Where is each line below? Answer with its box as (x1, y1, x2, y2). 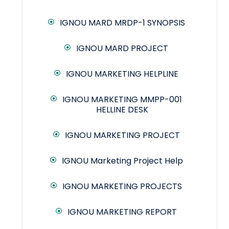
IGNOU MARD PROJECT (76, 42, 168, 55)
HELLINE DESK (96, 104, 148, 116)
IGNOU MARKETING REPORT (67, 206, 177, 218)
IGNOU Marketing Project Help (61, 155, 183, 167)
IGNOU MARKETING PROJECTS (62, 180, 182, 193)
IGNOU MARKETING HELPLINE (66, 68, 178, 80)
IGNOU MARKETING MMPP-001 (62, 94, 182, 106)
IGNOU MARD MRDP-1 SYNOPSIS (59, 17, 185, 29)
